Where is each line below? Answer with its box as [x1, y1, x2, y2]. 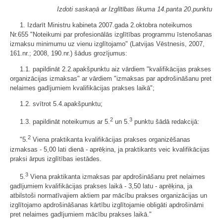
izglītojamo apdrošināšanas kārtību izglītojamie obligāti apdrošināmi [10, 201, 204, 209]
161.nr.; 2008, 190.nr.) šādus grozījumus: [10, 50, 127, 57]
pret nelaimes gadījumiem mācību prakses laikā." [10, 210, 152, 218]
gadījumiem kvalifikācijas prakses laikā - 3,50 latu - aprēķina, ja [10, 182, 192, 190]
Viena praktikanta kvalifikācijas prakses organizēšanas [31, 136, 190, 144]
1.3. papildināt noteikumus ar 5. [20, 118, 110, 126]
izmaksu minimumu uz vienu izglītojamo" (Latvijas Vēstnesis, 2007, [10, 40, 205, 48]
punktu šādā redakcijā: [132, 118, 199, 126]
